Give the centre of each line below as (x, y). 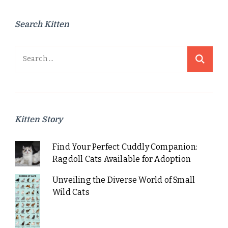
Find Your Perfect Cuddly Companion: (125, 147)
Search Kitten (42, 24)
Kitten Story (39, 119)
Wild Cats (71, 192)
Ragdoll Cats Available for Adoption (121, 159)
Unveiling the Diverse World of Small (124, 180)
